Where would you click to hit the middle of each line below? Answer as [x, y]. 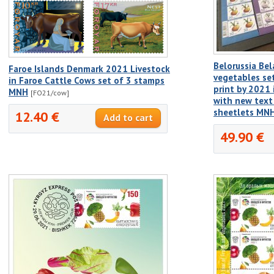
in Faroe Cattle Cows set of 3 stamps [87, 80]
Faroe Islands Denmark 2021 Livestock [89, 68]
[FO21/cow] [50, 92]
